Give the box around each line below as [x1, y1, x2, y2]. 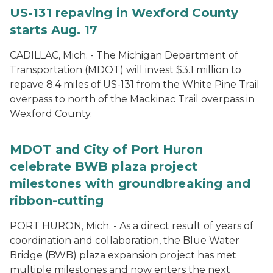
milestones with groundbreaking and [10, 176, 251, 191]
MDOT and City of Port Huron [10, 142, 203, 157]
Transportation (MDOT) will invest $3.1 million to [10, 64, 241, 76]
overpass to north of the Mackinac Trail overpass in [10, 93, 255, 105]
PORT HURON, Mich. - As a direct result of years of [10, 220, 253, 232]
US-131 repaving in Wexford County [10, 5, 239, 20]
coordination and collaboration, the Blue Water [10, 235, 239, 246]
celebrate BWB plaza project [10, 159, 197, 174]
